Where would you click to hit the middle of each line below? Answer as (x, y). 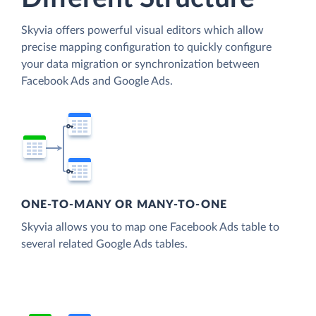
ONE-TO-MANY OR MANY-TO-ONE (124, 205)
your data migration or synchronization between (140, 65)
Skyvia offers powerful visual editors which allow (142, 31)
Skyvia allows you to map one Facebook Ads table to (150, 227)
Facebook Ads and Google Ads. (97, 81)
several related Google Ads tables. (104, 244)
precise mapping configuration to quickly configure (146, 48)
